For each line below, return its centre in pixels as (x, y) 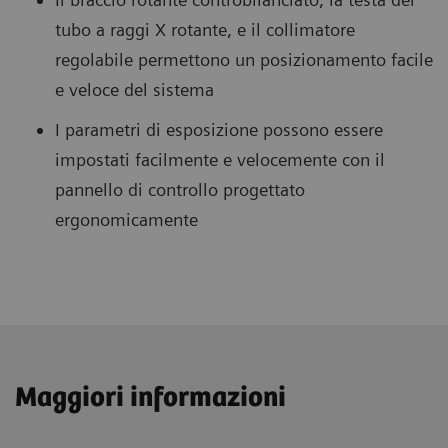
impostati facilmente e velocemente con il (220, 160)
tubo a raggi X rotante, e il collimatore (205, 30)
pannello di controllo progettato (180, 190)
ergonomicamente (126, 220)
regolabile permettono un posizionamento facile (244, 60)
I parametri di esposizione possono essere (219, 130)
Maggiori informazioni (150, 398)
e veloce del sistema (134, 90)
